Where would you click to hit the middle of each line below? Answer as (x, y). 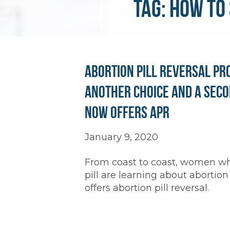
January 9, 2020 (121, 137)
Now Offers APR (127, 112)
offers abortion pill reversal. (147, 188)
